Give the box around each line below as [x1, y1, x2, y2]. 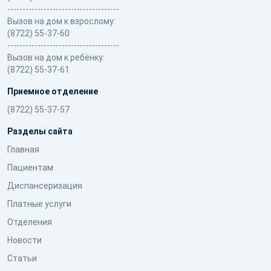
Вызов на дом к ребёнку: [7, 53, 105, 62]
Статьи [7, 253, 37, 263]
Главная [7, 145, 39, 154]
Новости [7, 235, 42, 245]
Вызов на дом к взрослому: [7, 16, 116, 26]
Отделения [7, 217, 52, 227]
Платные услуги [7, 199, 71, 209]
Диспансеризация [7, 181, 82, 191]
